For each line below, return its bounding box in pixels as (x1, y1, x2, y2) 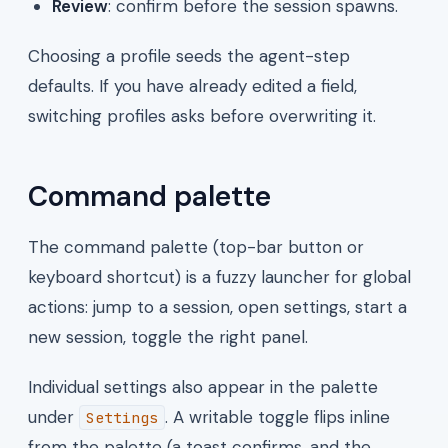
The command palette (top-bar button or (28, 235, 364, 258)
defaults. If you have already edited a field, (28, 74, 357, 97)
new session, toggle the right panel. (28, 325, 308, 348)
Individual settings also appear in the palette (28, 375, 378, 398)
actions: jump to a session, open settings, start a (28, 295, 407, 318)
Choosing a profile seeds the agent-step (28, 44, 350, 67)
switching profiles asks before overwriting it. (28, 104, 376, 127)
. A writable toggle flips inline (165, 405, 390, 428)
